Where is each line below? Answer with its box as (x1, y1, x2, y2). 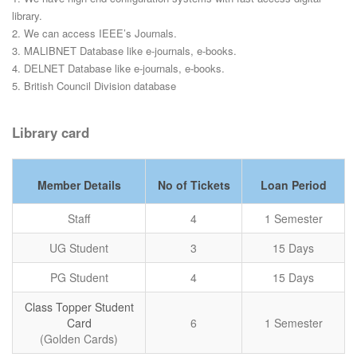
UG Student (49, 239, 108, 256)
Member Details (37, 176, 121, 193)
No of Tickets (157, 176, 230, 193)
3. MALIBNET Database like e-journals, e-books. (12, 42, 237, 58)
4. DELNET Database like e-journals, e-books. (12, 60, 225, 76)
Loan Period (260, 176, 327, 193)
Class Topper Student (24, 298, 134, 315)
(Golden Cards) (40, 330, 118, 347)
